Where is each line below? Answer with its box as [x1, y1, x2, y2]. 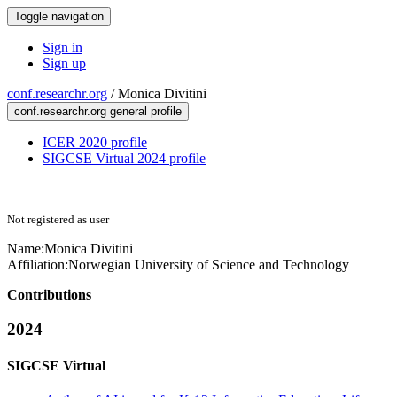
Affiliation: [7, 257, 68, 272]
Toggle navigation [14, 10, 104, 23]
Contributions [7, 287, 91, 302]
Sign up [43, 56, 86, 71]
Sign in [43, 40, 82, 55]
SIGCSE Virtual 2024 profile [43, 151, 206, 166]
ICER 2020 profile [43, 135, 147, 150]
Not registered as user [7, 213, 109, 226]
